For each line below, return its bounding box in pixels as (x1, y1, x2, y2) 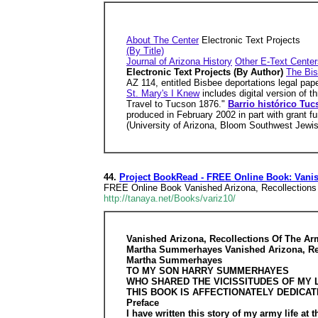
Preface (126, 297, 159, 308)
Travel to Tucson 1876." (126, 99, 228, 109)
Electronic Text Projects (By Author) (126, 67, 286, 77)
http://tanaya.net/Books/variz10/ (104, 193, 236, 204)
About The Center (126, 35, 199, 45)
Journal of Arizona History (126, 56, 232, 67)
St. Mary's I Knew (126, 88, 199, 99)
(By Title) (126, 45, 164, 56)
